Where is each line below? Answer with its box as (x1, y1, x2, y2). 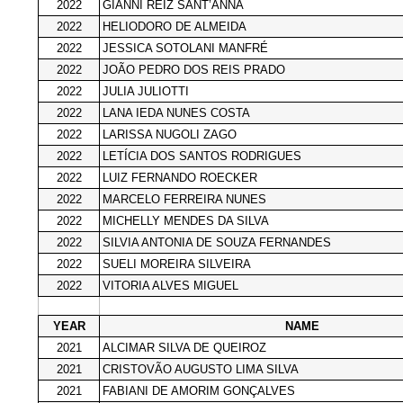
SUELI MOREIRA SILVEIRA (103, 256, 251, 271)
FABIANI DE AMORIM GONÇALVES (103, 383, 295, 398)
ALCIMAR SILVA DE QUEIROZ (103, 340, 266, 354)
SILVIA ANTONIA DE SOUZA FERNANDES (103, 235, 331, 249)
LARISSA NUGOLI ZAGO (103, 127, 237, 141)
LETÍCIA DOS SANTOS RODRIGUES (103, 148, 301, 163)
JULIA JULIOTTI (103, 84, 189, 98)
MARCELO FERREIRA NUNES (103, 192, 266, 206)
